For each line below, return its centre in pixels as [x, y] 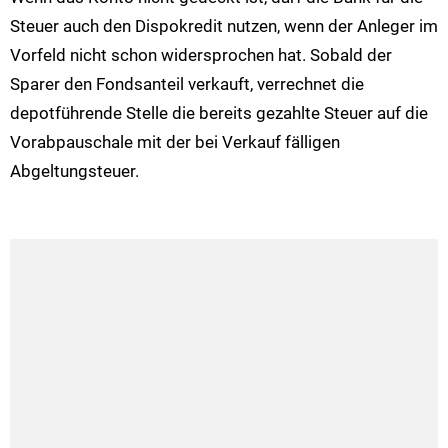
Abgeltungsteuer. [74, 170]
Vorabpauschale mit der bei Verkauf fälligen [175, 141]
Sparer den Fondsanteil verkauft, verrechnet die [187, 83]
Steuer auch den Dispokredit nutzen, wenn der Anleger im [224, 25]
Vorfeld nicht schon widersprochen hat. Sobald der [201, 54]
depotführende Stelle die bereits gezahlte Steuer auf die [219, 112]
